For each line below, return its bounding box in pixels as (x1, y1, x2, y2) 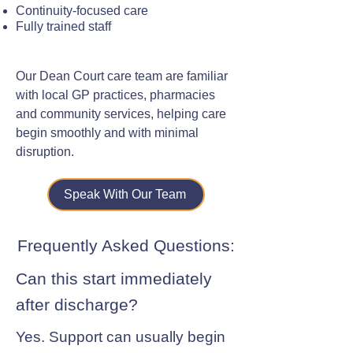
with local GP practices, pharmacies (16, 88, 215, 102)
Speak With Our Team (63, 188, 186, 201)
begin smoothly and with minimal (16, 126, 199, 139)
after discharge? (16, 295, 138, 314)
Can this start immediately (16, 269, 212, 288)
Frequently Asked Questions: (17, 236, 235, 255)
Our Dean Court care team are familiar (16, 69, 228, 83)
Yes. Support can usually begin (16, 329, 225, 345)
